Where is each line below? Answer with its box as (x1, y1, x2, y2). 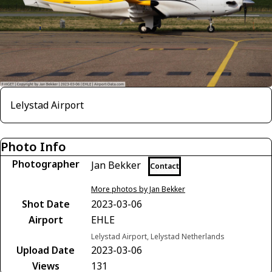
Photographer (12, 157, 80, 171)
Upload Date (16, 243, 75, 257)
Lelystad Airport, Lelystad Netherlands (91, 231, 225, 242)
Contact (150, 160, 179, 171)
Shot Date (21, 197, 70, 211)
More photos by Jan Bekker (91, 183, 185, 194)
